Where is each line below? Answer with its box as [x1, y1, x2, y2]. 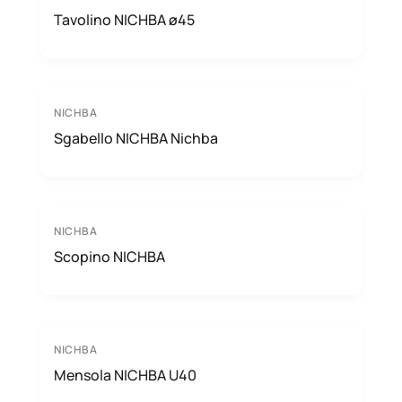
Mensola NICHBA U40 [54, 365, 197, 385]
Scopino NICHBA [54, 247, 165, 267]
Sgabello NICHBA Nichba [54, 128, 218, 148]
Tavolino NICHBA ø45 [54, 10, 195, 30]
